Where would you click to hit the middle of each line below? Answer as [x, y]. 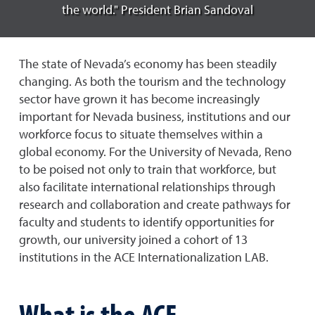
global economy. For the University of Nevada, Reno [155, 153]
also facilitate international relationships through [147, 188]
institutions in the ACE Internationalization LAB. [144, 258]
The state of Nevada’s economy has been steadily [148, 65]
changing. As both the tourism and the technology [152, 82]
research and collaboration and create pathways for [155, 205]
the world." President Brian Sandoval [157, 11]
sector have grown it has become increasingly [139, 100]
